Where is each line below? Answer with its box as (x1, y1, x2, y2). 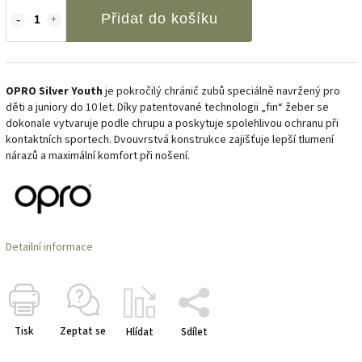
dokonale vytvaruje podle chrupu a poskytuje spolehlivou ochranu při (6, 115, 339, 132)
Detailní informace (6, 238, 93, 255)
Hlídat (126, 324, 154, 339)
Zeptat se (60, 323, 106, 339)
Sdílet (180, 324, 208, 339)
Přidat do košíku (100, 10, 218, 27)
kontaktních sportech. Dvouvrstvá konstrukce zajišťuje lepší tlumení (6, 131, 334, 148)
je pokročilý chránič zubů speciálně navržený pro (105, 82, 340, 99)
